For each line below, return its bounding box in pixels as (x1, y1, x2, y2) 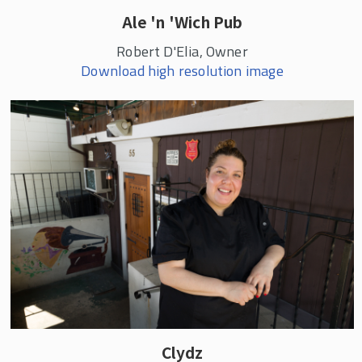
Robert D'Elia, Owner (116, 40, 248, 62)
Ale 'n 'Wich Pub (121, 10, 243, 32)
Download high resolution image (81, 59, 284, 82)
